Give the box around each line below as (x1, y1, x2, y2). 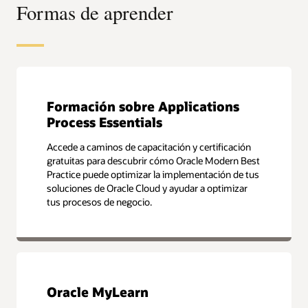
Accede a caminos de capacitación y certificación (47, 140, 252, 153)
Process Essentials (47, 113, 163, 131)
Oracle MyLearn (47, 283, 149, 301)
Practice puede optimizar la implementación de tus (47, 167, 260, 181)
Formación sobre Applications (47, 97, 240, 115)
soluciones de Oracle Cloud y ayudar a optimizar (47, 181, 248, 195)
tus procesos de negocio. (47, 195, 153, 208)
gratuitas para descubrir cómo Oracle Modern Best (47, 153, 261, 167)
